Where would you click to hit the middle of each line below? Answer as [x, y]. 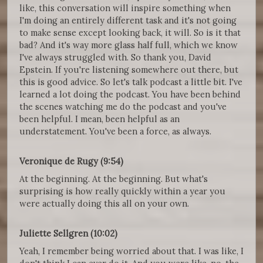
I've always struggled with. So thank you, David [115, 58]
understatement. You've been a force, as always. [115, 131]
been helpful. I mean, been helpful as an [100, 119]
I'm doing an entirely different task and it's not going [128, 21]
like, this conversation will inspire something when [125, 8]
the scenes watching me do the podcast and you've [123, 107]
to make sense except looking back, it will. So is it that [130, 33]
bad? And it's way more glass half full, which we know [129, 45]
